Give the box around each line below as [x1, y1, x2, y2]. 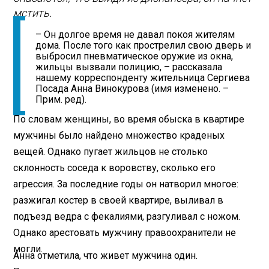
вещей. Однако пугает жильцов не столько [13, 145, 208, 157]
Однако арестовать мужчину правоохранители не [13, 226, 237, 238]
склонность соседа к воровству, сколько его [13, 162, 216, 174]
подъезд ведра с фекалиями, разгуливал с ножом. [13, 210, 241, 222]
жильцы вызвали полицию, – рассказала [35, 61, 223, 73]
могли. [13, 243, 43, 255]
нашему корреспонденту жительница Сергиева [35, 72, 250, 84]
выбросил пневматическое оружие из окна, [35, 50, 234, 62]
